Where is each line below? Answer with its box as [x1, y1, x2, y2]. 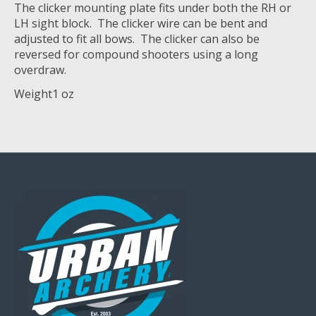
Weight [14, 86, 52, 102]
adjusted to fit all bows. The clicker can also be [14, 31, 260, 47]
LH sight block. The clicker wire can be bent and [14, 16, 267, 32]
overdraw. [14, 62, 66, 78]
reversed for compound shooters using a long [14, 47, 258, 63]
